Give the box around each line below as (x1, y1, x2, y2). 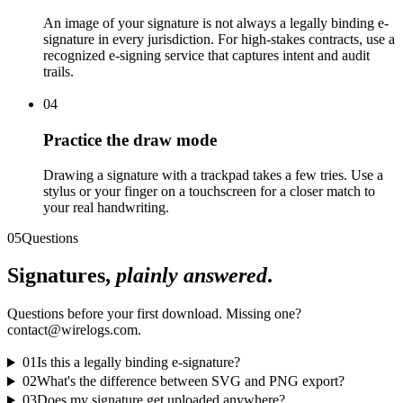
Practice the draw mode (43, 130, 217, 149)
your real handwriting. (43, 199, 169, 215)
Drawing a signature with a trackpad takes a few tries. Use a (43, 166, 383, 183)
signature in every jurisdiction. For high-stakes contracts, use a (43, 31, 395, 48)
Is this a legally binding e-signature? (36, 354, 240, 371)
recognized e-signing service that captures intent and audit (43, 48, 370, 64)
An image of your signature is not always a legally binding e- (43, 15, 389, 31)
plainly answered (116, 264, 267, 288)
